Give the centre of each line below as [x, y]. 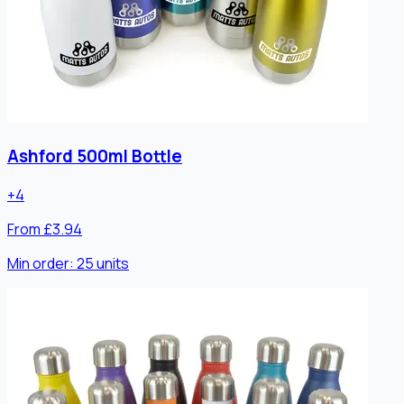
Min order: [42, 263]
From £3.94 [45, 229]
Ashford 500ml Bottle [95, 156]
